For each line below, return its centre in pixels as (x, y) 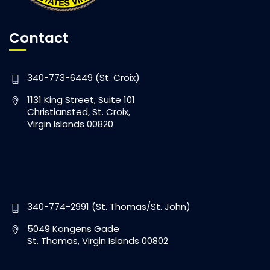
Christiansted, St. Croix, (79, 112)
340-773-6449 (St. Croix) (83, 78)
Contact (39, 38)
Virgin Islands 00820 (70, 124)
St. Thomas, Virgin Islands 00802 (98, 241)
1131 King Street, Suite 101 (81, 100)
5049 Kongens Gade (73, 229)
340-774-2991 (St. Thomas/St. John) (109, 207)
